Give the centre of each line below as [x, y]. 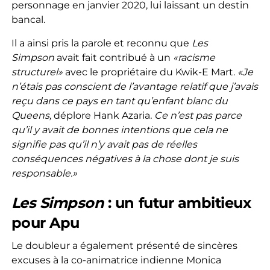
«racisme [194, 57]
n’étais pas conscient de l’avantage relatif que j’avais [134, 86]
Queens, [32, 115]
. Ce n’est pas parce [196, 115]
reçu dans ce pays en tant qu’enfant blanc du [119, 101]
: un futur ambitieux [177, 202]
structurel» [37, 72]
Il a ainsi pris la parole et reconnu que [101, 43]
